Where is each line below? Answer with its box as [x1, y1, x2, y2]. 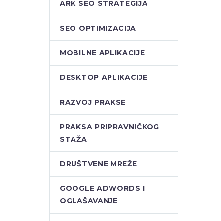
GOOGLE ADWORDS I [60, 184, 146, 193]
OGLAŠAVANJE [60, 196, 118, 205]
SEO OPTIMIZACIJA [60, 24, 137, 33]
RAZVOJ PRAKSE [60, 98, 126, 107]
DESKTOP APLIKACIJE [60, 73, 147, 82]
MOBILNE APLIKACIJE [60, 48, 145, 57]
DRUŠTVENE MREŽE [60, 159, 137, 168]
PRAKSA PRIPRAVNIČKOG [60, 122, 159, 131]
